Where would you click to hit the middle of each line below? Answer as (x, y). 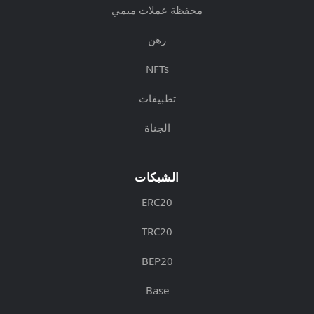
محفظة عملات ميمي (157, 9)
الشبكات (157, 177)
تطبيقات (157, 98)
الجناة (157, 127)
